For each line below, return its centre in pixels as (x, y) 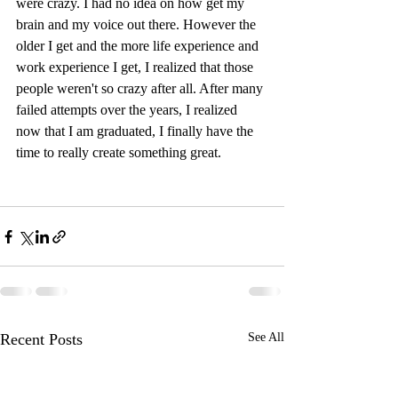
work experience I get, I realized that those (136, 67)
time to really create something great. (119, 152)
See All (266, 337)
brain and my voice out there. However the (138, 24)
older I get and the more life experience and (139, 46)
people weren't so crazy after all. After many (141, 88)
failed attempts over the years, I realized (128, 110)
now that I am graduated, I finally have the (136, 131)
